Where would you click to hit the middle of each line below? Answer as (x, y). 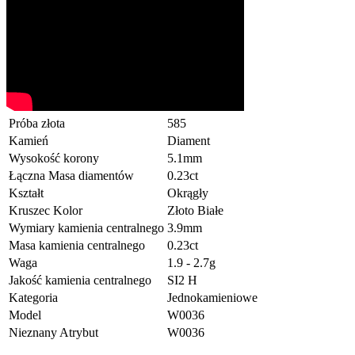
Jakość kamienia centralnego (80, 280)
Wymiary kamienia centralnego (86, 227)
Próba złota (37, 123)
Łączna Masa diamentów (71, 175)
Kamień (29, 140)
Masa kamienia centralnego (77, 245)
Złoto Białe (195, 210)
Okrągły (188, 193)
